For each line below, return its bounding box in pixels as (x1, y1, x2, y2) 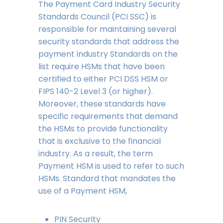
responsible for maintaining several (38, 23, 176, 35)
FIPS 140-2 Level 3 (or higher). (38, 86, 153, 98)
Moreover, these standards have (38, 98, 166, 110)
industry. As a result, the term (38, 148, 153, 160)
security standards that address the (38, 36, 179, 48)
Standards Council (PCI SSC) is (38, 11, 156, 23)
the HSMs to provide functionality (38, 123, 168, 135)
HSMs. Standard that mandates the (38, 173, 176, 185)
